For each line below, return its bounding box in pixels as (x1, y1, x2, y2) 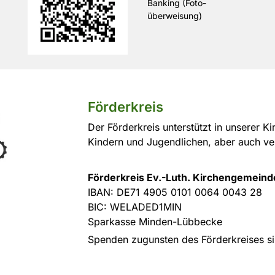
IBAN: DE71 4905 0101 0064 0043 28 (87, 186, 262, 198)
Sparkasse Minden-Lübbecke (87, 215, 222, 228)
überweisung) (147, 10, 202, 21)
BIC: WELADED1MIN (87, 201, 182, 213)
